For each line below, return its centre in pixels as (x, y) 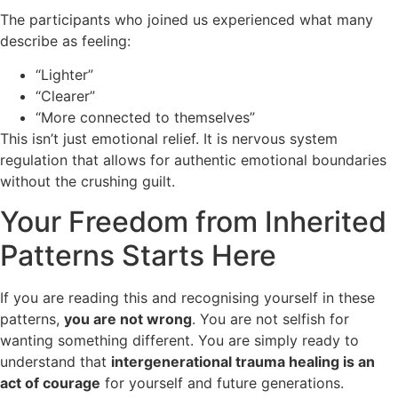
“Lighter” (64, 75)
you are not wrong (128, 318)
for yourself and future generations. (222, 382)
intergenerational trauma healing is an (243, 361)
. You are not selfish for (271, 318)
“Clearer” (65, 96)
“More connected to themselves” (145, 118)
